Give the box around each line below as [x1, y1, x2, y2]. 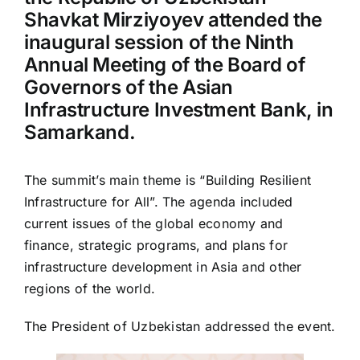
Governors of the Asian [23, 76, 234, 100]
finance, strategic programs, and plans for [23, 237, 288, 254]
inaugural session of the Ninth [23, 31, 294, 55]
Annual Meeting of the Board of [23, 53, 305, 77]
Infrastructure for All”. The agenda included [23, 194, 293, 211]
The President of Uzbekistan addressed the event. [23, 318, 336, 335]
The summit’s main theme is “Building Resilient [23, 172, 312, 189]
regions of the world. [23, 280, 156, 297]
